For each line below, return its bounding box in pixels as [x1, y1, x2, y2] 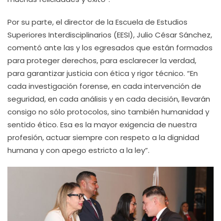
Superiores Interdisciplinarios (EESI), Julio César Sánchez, [7, 30, 212, 40]
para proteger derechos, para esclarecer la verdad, [7, 55, 196, 66]
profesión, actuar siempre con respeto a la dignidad [7, 132, 199, 143]
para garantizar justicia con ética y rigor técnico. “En [7, 68, 198, 78]
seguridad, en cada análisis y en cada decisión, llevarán [7, 94, 210, 104]
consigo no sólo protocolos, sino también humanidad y [7, 107, 209, 117]
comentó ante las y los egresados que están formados [7, 42, 213, 53]
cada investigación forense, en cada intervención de [7, 81, 201, 91]
